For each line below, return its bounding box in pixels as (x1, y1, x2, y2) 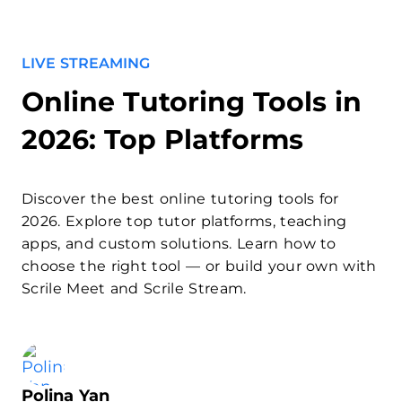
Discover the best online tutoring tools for (22, 190, 339, 207)
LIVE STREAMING (22, 55, 150, 72)
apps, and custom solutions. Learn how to (22, 235, 336, 252)
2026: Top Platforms (22, 123, 303, 156)
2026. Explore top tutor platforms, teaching (22, 213, 347, 230)
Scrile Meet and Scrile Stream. (22, 280, 247, 297)
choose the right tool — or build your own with (22, 258, 377, 275)
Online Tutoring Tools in (22, 85, 362, 118)
